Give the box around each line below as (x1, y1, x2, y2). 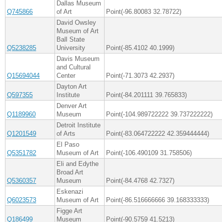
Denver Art (56, 102, 87, 110)
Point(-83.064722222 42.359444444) (106, 130, 209, 138)
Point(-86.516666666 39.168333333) (106, 196, 209, 204)
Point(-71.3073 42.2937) (106, 72, 174, 80)
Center (56, 72, 75, 80)
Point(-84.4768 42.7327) (106, 177, 174, 185)
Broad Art (56, 168, 83, 176)
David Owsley (56, 19, 96, 27)
